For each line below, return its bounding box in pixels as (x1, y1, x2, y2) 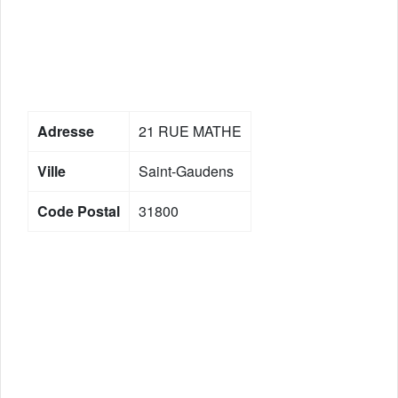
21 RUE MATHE (139, 121, 242, 141)
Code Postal (37, 201, 120, 221)
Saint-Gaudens (139, 161, 234, 181)
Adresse (37, 121, 94, 141)
